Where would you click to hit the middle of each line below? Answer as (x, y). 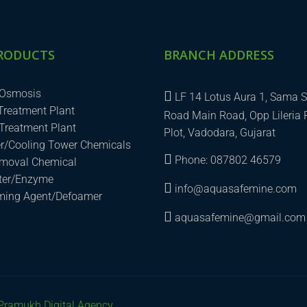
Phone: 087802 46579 (226, 160)
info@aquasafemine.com (234, 189)
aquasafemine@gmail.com (239, 218)
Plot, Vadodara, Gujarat (220, 133)
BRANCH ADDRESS (219, 55)
